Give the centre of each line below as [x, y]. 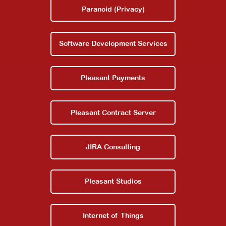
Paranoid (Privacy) [113, 9]
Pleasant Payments [113, 78]
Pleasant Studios [113, 181]
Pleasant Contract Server [113, 112]
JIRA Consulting [113, 147]
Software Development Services [113, 44]
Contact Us [113, 51]
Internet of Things [113, 216]
